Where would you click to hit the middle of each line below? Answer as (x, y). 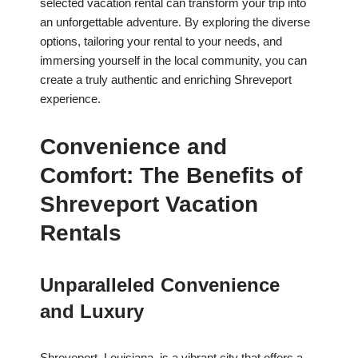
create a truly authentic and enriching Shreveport (166, 80)
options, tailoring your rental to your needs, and (161, 42)
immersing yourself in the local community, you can (173, 61)
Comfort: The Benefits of (171, 176)
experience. (70, 99)
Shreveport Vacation (149, 205)
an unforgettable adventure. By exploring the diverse (175, 22)
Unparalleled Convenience (160, 285)
